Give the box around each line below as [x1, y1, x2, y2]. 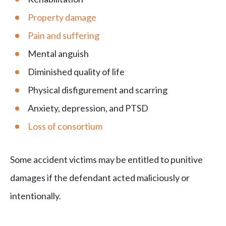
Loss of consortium [28, 121, 102, 132]
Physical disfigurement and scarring [28, 84, 167, 96]
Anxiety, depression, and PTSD [28, 102, 148, 114]
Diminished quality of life [28, 66, 125, 78]
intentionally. [10, 190, 61, 202]
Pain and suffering [28, 30, 99, 41]
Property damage [28, 12, 96, 23]
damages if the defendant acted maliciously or [10, 172, 190, 184]
